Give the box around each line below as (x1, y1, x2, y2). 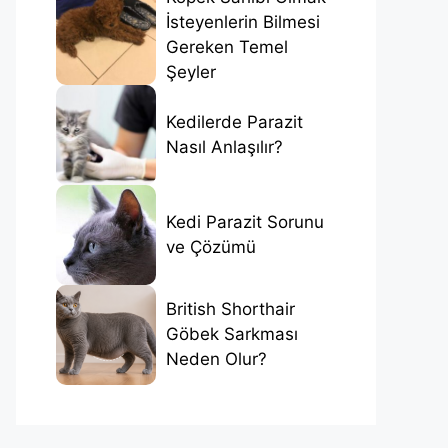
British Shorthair (166, 299, 295, 320)
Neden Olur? (166, 349, 267, 370)
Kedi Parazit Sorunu (166, 211, 324, 232)
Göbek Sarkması (166, 324, 298, 345)
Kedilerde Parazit (166, 111, 303, 132)
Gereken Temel (166, 36, 288, 57)
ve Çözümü (166, 236, 256, 257)
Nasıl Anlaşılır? (166, 136, 283, 157)
